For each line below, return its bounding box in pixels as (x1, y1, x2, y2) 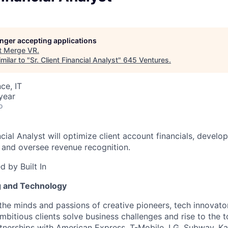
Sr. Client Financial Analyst (30, 55, 118, 64)
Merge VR (4, 46, 37, 54)
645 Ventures (123, 55, 169, 64)
